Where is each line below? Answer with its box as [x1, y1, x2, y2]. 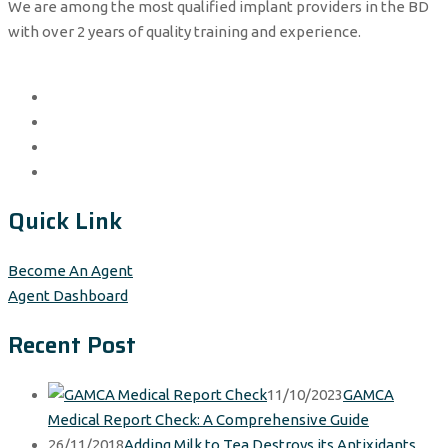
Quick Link [8, 203, 122, 240]
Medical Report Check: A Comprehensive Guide [48, 411, 369, 429]
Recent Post [8, 327, 136, 364]
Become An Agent [8, 262, 133, 280]
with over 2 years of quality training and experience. [8, 23, 361, 41]
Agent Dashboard [8, 287, 128, 305]
